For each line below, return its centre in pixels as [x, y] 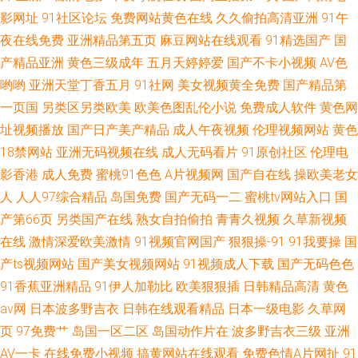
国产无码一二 [203, 197]
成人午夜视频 [211, 130]
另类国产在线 [94, 219]
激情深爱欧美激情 [80, 242]
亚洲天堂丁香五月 [80, 85]
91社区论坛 [74, 18]
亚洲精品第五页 [112, 40]
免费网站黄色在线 [161, 18]
